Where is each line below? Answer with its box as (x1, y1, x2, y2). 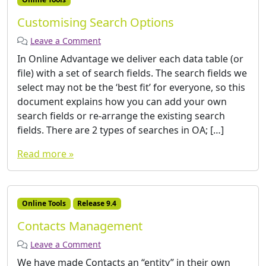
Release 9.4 (77, 198, 117, 209)
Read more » (17, 147, 74, 161)
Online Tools (21, 198, 66, 209)
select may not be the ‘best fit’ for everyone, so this (17, 81, 245, 94)
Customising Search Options (17, 14, 174, 31)
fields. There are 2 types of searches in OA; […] (17, 123, 224, 137)
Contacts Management (17, 218, 142, 235)
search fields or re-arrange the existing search (17, 109, 225, 123)
